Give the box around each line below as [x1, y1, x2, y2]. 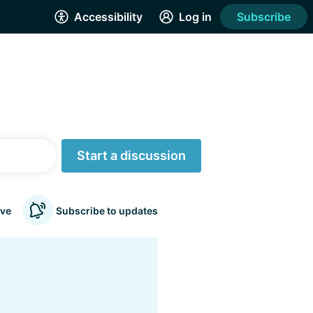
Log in [179, 10, 212, 24]
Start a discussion [77, 148, 186, 163]
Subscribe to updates [56, 204, 158, 217]
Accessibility [74, 10, 143, 24]
